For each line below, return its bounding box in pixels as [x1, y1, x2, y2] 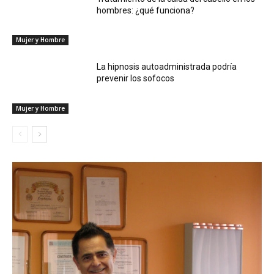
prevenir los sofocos [97, 73, 175, 84]
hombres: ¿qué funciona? [97, 5, 195, 15]
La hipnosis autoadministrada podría [97, 62, 237, 72]
